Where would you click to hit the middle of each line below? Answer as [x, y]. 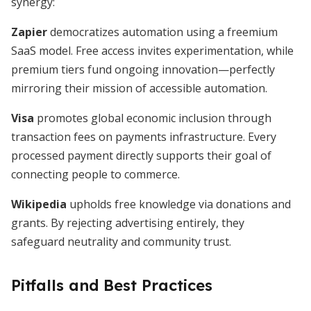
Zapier [29, 32]
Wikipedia [39, 204]
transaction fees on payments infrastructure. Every [144, 137]
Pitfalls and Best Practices [112, 285]
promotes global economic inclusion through [153, 118]
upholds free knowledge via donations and [179, 204]
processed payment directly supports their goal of [141, 155]
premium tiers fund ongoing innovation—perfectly [143, 69]
